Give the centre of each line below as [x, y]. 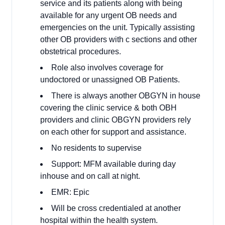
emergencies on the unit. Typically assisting [118, 27]
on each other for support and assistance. [113, 132]
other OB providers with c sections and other [119, 39]
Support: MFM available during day [114, 164]
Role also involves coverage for [107, 68]
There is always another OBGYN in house [126, 96]
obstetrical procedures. [81, 51]
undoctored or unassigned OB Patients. [110, 80]
